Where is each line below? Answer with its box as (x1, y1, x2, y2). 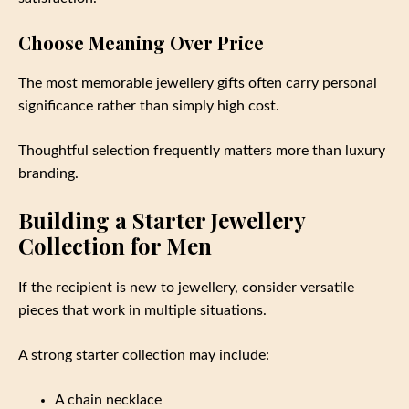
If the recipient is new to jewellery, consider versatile (18, 280, 354, 296)
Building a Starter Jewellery (18, 205, 305, 236)
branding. (18, 166, 79, 182)
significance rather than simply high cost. (18, 99, 279, 114)
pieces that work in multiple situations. (18, 303, 267, 319)
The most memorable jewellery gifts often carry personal (18, 76, 377, 91)
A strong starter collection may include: (18, 348, 269, 363)
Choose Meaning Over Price (18, 30, 264, 56)
